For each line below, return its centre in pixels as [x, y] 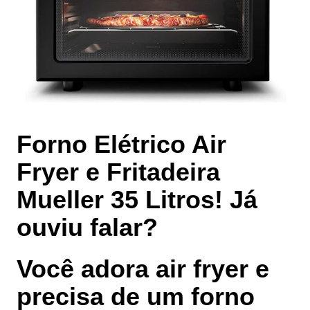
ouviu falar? [87, 228]
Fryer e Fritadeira [118, 172]
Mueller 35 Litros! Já [137, 200]
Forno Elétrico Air [121, 145]
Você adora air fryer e [143, 269]
